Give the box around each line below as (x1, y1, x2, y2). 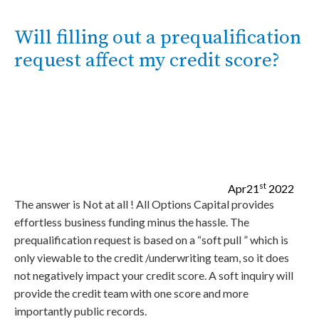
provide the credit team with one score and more (14, 286, 249, 300)
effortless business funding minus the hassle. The (14, 215, 249, 229)
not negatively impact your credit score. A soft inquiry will (14, 268, 293, 282)
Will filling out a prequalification (14, 26, 301, 50)
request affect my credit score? (14, 48, 280, 73)
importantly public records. (14, 304, 147, 318)
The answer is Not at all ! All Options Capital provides (14, 197, 274, 211)
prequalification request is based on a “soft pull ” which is (14, 233, 288, 246)
